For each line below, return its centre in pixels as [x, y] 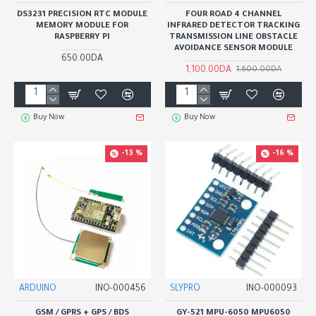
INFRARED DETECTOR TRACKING [233, 26]
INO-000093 [271, 289]
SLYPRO [185, 289]
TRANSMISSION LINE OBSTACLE [233, 37]
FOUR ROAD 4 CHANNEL [233, 15]
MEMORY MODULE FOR [83, 26]
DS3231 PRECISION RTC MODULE [83, 15]
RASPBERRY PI [83, 37]
